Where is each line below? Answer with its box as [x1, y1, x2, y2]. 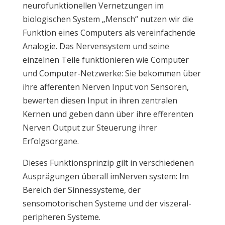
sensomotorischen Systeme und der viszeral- [22, 198, 191, 209]
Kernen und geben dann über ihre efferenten [22, 108, 193, 120]
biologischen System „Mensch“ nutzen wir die [22, 14, 193, 25]
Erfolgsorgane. [22, 136, 79, 147]
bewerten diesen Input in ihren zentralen [22, 95, 177, 106]
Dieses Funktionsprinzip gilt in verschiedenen [22, 157, 194, 168]
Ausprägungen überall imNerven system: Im [22, 171, 189, 182]
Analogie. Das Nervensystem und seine [22, 41, 169, 52]
